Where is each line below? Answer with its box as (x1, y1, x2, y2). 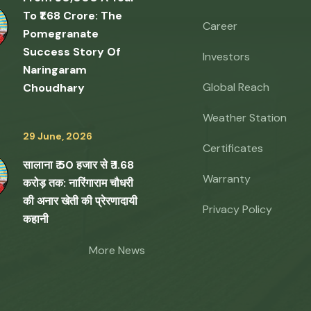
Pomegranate (23, 26, 99, 41)
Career (203, 19, 237, 33)
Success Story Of (23, 44, 121, 59)
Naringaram (23, 62, 87, 77)
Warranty (203, 171, 251, 186)
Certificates (203, 141, 263, 155)
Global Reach (203, 80, 269, 94)
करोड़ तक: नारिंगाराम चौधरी (23, 176, 133, 190)
